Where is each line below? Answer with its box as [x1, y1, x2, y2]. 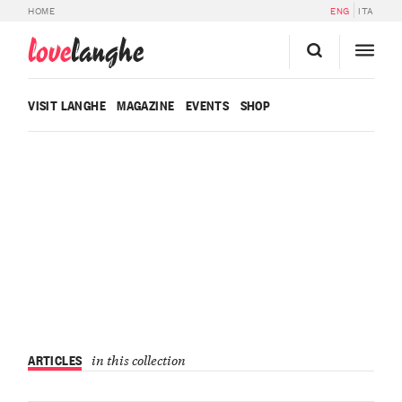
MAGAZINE [117, 95, 175, 115]
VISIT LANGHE [28, 95, 106, 115]
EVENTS [185, 95, 230, 115]
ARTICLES [28, 349, 83, 369]
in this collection [91, 349, 186, 369]
